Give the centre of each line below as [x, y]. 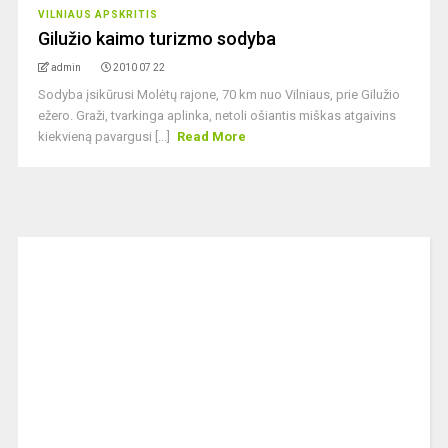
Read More [212, 136]
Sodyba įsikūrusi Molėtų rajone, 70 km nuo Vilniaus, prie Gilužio [218, 94]
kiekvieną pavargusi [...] [105, 136]
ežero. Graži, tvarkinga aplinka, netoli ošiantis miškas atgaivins [216, 115]
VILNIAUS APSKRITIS [97, 14]
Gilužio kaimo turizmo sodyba [156, 38]
